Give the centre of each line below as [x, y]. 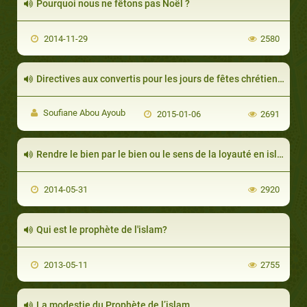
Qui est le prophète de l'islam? [102, 229]
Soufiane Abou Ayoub [83, 112]
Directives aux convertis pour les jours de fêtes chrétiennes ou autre [157, 78]
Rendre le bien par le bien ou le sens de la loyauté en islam [157, 154]
